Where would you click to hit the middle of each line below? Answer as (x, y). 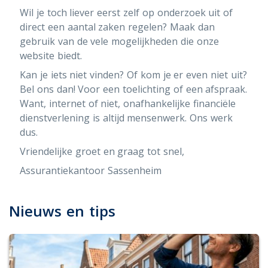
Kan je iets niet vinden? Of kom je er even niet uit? (133, 75)
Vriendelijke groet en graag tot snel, (102, 151)
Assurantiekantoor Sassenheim (91, 170)
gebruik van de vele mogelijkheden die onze (119, 41)
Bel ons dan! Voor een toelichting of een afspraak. (134, 89)
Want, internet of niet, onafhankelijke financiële (128, 103)
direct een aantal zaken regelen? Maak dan (117, 27)
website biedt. (52, 56)
